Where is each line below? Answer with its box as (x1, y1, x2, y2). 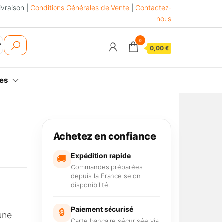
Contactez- (135, 3, 171, 12)
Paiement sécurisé (70, 205, 133, 213)
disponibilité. (70, 181, 110, 189)
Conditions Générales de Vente (30, 3, 129, 12)
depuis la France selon (70, 172, 141, 180)
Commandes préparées (70, 163, 143, 171)
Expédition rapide (70, 151, 131, 160)
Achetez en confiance (53, 130, 156, 142)
